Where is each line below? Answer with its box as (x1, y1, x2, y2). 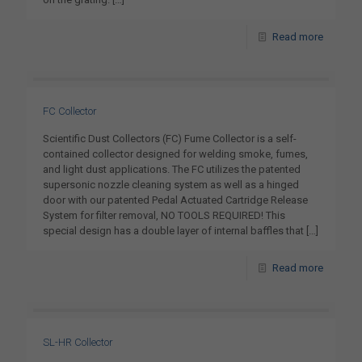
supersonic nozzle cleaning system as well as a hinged (43, 179, 299, 191)
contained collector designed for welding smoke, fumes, (43, 148, 308, 160)
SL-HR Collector (43, 336, 113, 348)
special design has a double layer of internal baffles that (43, 225, 304, 237)
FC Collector (43, 105, 97, 117)
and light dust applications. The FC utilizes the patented (43, 163, 301, 175)
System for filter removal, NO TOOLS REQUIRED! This (43, 209, 285, 221)
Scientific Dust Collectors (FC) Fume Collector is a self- (43, 133, 297, 145)
